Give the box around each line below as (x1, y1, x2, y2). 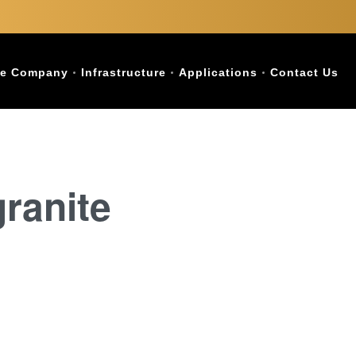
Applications (179, 66, 257, 79)
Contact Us (270, 66, 339, 79)
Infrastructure (81, 66, 166, 79)
